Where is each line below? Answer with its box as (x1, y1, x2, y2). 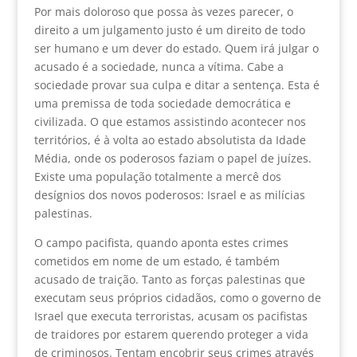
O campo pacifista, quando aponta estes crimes (33, 234, 288, 250)
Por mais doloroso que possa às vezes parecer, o (33, 3, 293, 19)
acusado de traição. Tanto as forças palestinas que (33, 271, 305, 287)
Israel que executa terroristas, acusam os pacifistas (33, 308, 308, 324)
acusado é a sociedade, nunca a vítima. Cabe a (33, 58, 284, 74)
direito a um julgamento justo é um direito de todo (33, 22, 305, 37)
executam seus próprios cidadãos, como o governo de (33, 289, 321, 305)
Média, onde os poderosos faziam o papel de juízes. (33, 150, 312, 166)
